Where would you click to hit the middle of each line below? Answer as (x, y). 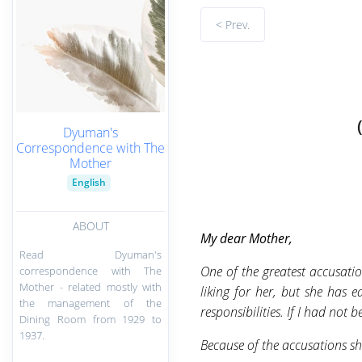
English (89, 183)
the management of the (90, 303)
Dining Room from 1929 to (90, 319)
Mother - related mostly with (90, 286)
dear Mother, (257, 238)
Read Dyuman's (90, 254)
